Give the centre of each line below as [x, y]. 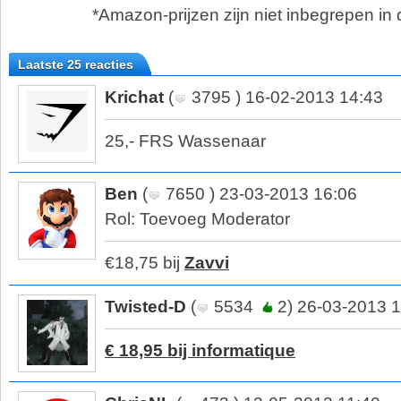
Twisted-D [145, 306]
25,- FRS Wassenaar [185, 141]
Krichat [134, 97]
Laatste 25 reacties [76, 64]
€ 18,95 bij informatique [200, 350]
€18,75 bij [145, 262]
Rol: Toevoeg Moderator [197, 218]
